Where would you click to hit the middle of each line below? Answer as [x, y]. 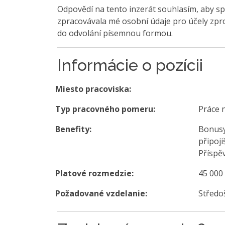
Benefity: [73, 129]
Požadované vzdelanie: [101, 194]
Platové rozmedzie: [94, 174]
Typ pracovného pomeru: [105, 109]
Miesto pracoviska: [93, 89]
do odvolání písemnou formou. [115, 33]
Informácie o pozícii [130, 65]
